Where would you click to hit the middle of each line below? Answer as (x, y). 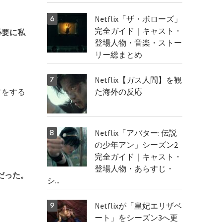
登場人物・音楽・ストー (138, 43)
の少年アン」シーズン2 (136, 145)
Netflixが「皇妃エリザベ (138, 206)
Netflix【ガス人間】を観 (138, 80)
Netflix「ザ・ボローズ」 (138, 19)
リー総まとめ (118, 55)
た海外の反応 (118, 92)
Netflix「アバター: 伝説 (136, 133)
